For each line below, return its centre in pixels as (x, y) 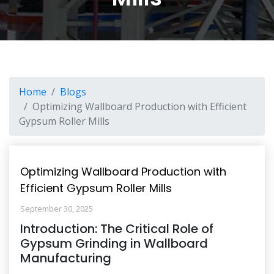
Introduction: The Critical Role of (117, 229)
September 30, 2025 (57, 209)
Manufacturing (66, 258)
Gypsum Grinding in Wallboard (114, 243)
